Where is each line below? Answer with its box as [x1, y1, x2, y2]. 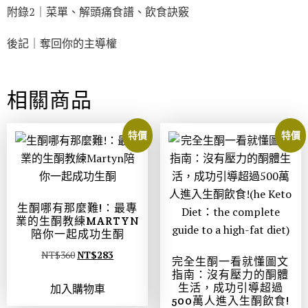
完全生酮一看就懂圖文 [172, 254, 289, 269]
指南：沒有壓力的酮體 [172, 267, 289, 282]
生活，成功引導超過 [177, 280, 283, 295]
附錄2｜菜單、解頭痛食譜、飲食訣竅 [7, 3, 189, 19]
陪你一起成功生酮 [30, 226, 124, 241]
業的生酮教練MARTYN [15, 213, 140, 228]
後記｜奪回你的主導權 [7, 35, 117, 51]
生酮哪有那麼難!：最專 [17, 200, 138, 215]
